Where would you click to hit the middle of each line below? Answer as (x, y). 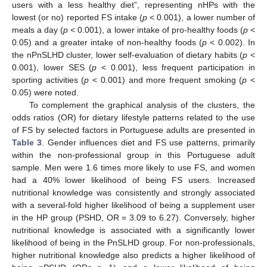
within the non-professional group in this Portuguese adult (133, 155)
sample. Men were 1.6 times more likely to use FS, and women (133, 167)
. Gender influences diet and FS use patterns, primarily (149, 142)
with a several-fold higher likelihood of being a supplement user (133, 205)
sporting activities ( (48, 80)
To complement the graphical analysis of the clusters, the (142, 105)
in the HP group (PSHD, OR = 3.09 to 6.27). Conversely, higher (133, 217)
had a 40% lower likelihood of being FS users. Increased (133, 180)
